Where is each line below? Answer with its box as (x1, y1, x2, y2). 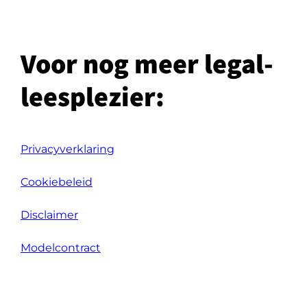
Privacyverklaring (20, 143, 114, 156)
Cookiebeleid (20, 175, 93, 188)
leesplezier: (20, 78, 164, 114)
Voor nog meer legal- (20, 45, 273, 81)
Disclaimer (20, 208, 78, 221)
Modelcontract (20, 241, 101, 254)
